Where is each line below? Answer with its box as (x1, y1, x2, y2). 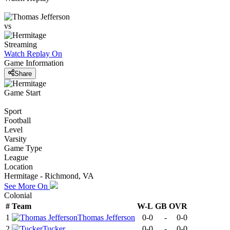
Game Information (4, 59, 64, 68)
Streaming (4, 40, 37, 49)
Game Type (4, 143, 42, 152)
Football (4, 116, 31, 125)
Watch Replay (4, 49, 50, 59)
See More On (4, 181, 50, 190)
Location (4, 162, 33, 171)
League (4, 152, 28, 162)
